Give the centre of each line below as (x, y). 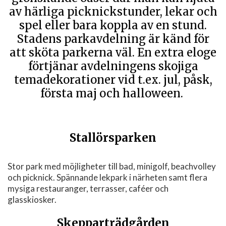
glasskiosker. (32, 199)
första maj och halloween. (113, 94)
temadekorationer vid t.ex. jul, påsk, (113, 80)
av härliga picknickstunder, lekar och (113, 12)
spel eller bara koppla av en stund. (113, 25)
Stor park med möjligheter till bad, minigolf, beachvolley (112, 166)
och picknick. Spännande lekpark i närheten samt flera (107, 177)
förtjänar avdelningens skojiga (113, 66)
